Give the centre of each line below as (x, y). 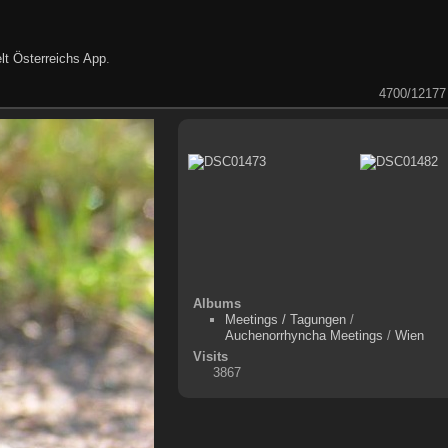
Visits (210, 356)
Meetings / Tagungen (286, 319)
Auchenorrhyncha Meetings (304, 335)
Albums (216, 303)
